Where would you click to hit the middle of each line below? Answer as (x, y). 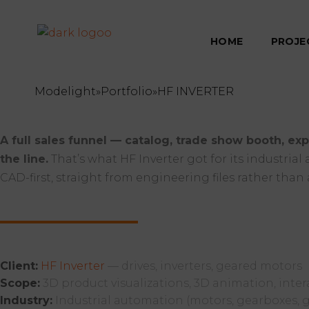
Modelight (65, 91)
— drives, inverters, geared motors (203, 266)
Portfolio (127, 91)
